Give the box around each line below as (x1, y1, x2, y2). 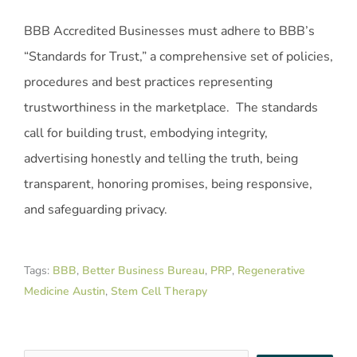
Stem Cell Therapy (111, 283, 207, 299)
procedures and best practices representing (24, 73, 273, 91)
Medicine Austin (24, 283, 105, 299)
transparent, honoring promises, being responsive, (24, 175, 312, 193)
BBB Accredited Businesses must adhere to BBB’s (24, 22, 315, 40)
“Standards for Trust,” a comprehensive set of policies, (24, 47, 333, 65)
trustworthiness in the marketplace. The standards (24, 98, 318, 116)
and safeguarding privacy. (24, 200, 177, 218)
